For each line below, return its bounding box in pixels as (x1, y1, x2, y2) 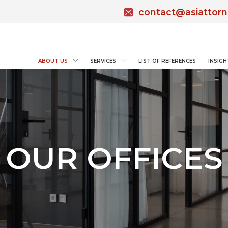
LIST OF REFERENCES (138, 58, 196, 64)
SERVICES (90, 58, 116, 64)
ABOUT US (38, 58, 68, 64)
